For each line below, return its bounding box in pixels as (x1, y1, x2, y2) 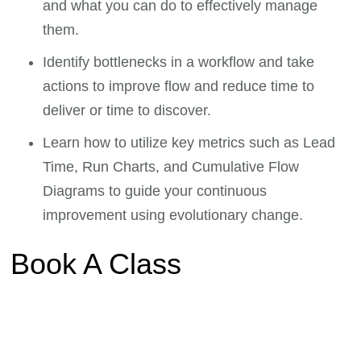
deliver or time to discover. (43, 102, 212, 118)
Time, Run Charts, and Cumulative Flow (43, 158, 300, 175)
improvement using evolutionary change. (43, 206, 304, 223)
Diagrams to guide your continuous (43, 182, 268, 199)
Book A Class (10, 247, 182, 280)
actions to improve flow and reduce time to (43, 77, 315, 94)
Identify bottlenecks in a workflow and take (43, 53, 315, 70)
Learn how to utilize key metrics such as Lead (43, 134, 336, 151)
